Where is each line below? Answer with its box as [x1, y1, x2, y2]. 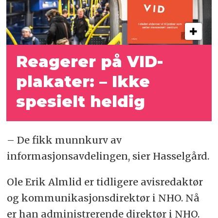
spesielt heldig [16, 91, 145, 111]
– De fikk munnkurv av [6, 133, 122, 146]
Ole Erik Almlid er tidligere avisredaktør [6, 175, 203, 188]
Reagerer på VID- [16, 52, 163, 71]
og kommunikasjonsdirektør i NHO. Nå [6, 191, 200, 204]
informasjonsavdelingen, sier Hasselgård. [6, 149, 209, 162]
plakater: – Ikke [16, 72, 150, 91]
